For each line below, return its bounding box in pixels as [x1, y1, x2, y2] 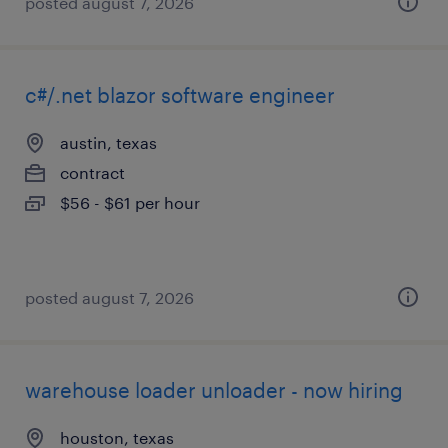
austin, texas [60, 133, 157, 152]
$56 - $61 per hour [60, 193, 200, 212]
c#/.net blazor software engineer [25, 83, 335, 107]
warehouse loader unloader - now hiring [25, 378, 403, 402]
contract [60, 163, 125, 182]
